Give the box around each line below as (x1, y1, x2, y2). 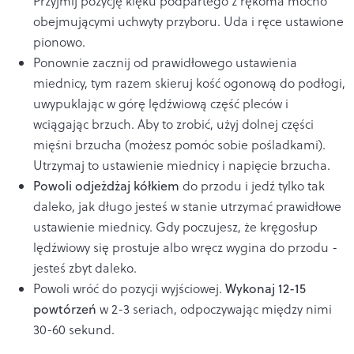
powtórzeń (33, 299, 96, 318)
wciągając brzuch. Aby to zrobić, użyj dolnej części (33, 115, 314, 133)
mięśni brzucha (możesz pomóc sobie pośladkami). (33, 135, 326, 153)
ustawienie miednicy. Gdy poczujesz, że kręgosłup (33, 217, 318, 235)
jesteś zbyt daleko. (33, 258, 137, 277)
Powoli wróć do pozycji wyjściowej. (33, 279, 225, 297)
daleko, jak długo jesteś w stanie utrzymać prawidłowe (33, 197, 341, 215)
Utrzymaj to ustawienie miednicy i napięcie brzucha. (33, 156, 330, 174)
